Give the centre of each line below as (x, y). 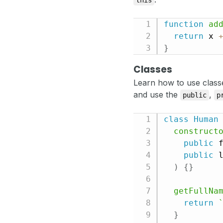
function (183, 24)
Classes (153, 70)
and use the (157, 95)
